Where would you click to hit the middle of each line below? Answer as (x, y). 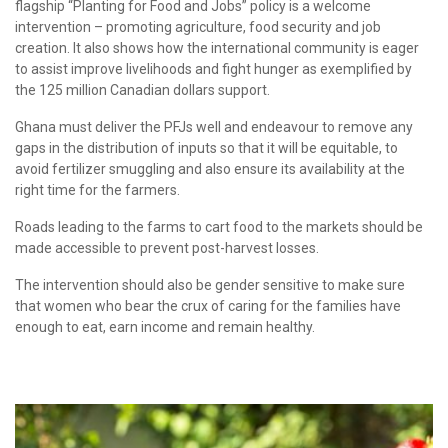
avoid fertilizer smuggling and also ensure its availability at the (210, 168)
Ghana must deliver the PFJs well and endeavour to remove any (214, 126)
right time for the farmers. (97, 189)
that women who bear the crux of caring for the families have (208, 305)
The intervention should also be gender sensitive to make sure (210, 284)
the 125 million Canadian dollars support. (142, 89)
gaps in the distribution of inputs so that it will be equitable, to (206, 147)
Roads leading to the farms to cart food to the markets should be (219, 226)
